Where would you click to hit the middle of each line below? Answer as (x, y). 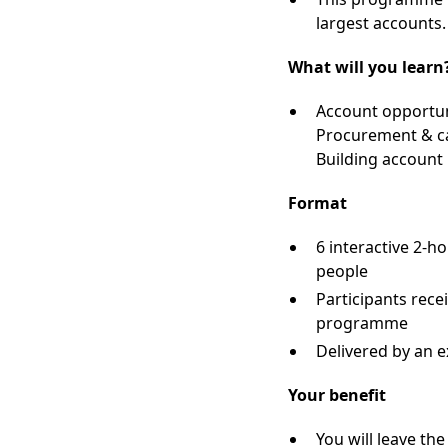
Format (317, 203)
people (342, 271)
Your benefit (337, 395)
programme (362, 323)
